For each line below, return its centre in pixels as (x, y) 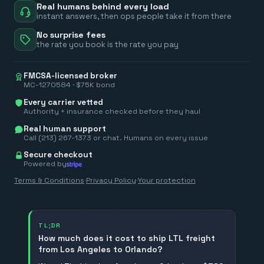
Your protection (167, 181)
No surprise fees (71, 35)
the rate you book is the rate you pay (108, 45)
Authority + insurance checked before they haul (112, 112)
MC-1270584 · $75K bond (69, 85)
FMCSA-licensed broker (70, 76)
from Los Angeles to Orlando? (101, 249)
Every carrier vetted (63, 103)
